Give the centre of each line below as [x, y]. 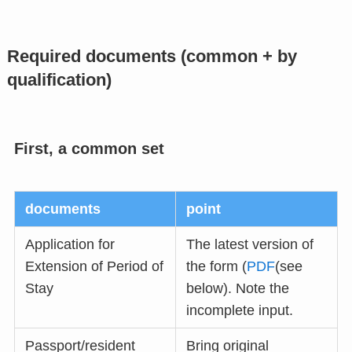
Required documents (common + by [152, 57]
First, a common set [89, 149]
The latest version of [250, 244]
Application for [70, 244]
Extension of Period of [95, 266]
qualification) [59, 81]
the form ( [217, 266]
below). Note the [238, 288]
